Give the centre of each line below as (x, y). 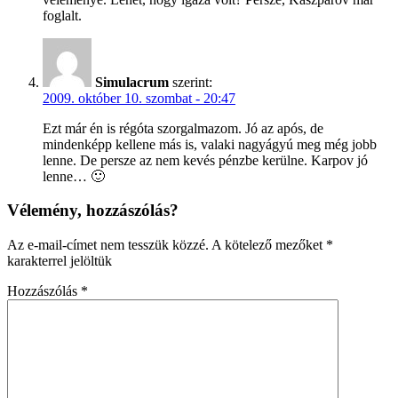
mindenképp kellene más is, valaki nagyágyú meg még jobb (210, 144)
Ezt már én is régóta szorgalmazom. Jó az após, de (183, 128)
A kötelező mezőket (269, 245)
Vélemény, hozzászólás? (93, 211)
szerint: (192, 82)
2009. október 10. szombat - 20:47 (139, 98)
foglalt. (62, 15)
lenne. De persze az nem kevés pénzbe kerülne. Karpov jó (205, 160)
